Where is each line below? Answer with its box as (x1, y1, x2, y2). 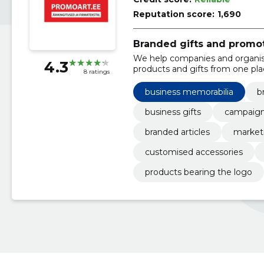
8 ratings (83, 68, 110, 76)
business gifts (144, 106, 201, 117)
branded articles (144, 126, 210, 137)
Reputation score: (133, 9, 214, 19)
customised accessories (144, 146, 243, 157)
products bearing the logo (144, 166, 252, 177)
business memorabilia (144, 86, 233, 97)
